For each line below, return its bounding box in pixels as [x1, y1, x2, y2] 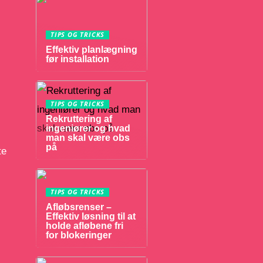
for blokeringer [46, 230, 112, 240]
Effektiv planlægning [46, 45, 137, 55]
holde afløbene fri [46, 221, 123, 231]
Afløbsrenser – [46, 202, 112, 212]
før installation [46, 54, 109, 64]
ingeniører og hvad [46, 123, 130, 133]
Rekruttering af [46, 114, 112, 124]
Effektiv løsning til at [46, 211, 136, 221]
